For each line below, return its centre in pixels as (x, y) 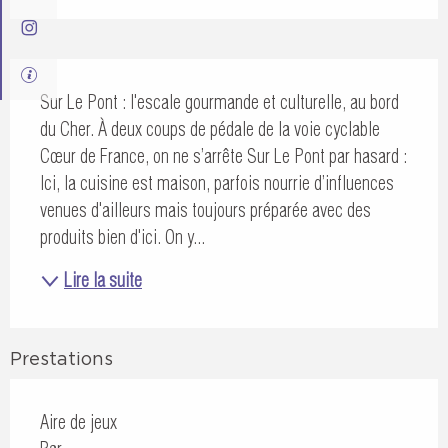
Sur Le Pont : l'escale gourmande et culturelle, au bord (219, 102)
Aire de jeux (78, 422)
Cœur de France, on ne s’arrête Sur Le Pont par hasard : (223, 156)
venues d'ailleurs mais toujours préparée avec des (205, 210)
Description (67, 70)
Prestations (61, 358)
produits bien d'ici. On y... (122, 237)
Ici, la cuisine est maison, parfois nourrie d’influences (217, 183)
